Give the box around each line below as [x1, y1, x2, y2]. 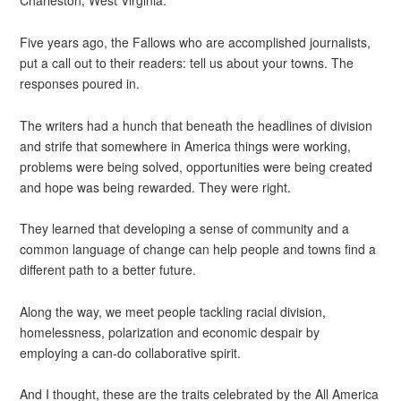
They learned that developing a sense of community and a [20, 219, 350, 238]
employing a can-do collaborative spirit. [20, 343, 242, 362]
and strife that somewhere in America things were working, [20, 136, 352, 155]
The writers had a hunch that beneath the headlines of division [20, 115, 373, 134]
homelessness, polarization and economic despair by [20, 322, 320, 341]
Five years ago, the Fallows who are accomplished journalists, [20, 32, 371, 51]
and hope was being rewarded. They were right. [20, 177, 292, 196]
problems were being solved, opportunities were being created [20, 157, 373, 175]
